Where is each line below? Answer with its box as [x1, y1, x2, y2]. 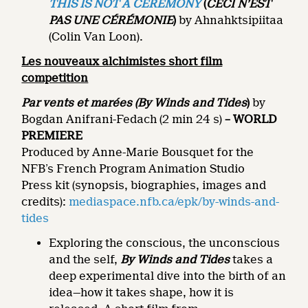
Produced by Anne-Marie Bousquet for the [21, 145, 254, 159]
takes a [230, 252, 274, 266]
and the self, [49, 252, 121, 266]
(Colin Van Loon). [49, 30, 144, 43]
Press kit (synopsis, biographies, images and [21, 178, 267, 192]
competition [21, 71, 89, 85]
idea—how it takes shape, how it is [49, 285, 234, 299]
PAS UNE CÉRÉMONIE [49, 13, 174, 27]
